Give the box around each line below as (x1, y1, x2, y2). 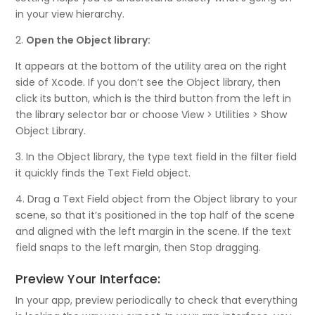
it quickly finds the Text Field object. (15, 166, 191, 181)
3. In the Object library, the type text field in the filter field (15, 150, 297, 165)
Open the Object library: (26, 33, 151, 48)
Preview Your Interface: (15, 270, 161, 288)
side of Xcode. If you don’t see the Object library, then (15, 75, 281, 90)
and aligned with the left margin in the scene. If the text (15, 224, 292, 239)
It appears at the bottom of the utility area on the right (15, 59, 288, 74)
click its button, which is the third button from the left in (15, 91, 292, 106)
